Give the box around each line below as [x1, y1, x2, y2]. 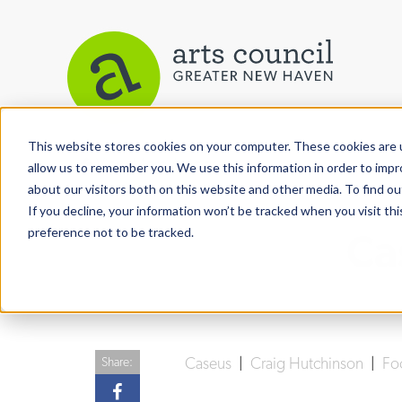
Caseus [184, 354, 235, 372]
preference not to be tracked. [27, 223, 194, 240]
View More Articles [92, 154, 219, 173]
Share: [101, 354, 134, 369]
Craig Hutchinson [249, 354, 367, 372]
